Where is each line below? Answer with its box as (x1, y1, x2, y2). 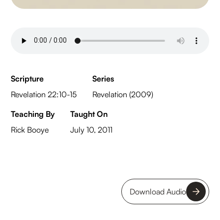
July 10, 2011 (70, 124, 113, 135)
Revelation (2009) (92, 89, 154, 99)
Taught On (70, 109, 108, 119)
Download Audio (129, 186, 186, 196)
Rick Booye (11, 124, 49, 135)
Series (92, 73, 114, 83)
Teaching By (11, 109, 55, 119)
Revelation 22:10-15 (11, 89, 77, 99)
